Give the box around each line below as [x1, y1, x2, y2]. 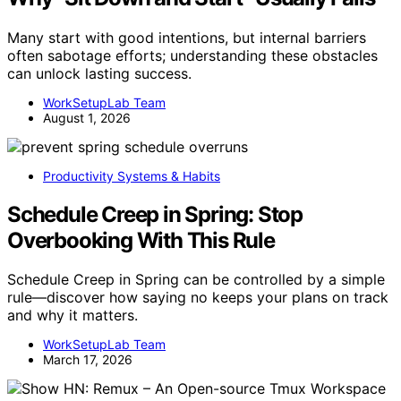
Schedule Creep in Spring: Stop [7, 200, 303, 227]
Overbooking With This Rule [7, 226, 275, 253]
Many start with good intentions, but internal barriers [7, 28, 366, 47]
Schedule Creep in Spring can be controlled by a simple [7, 270, 385, 289]
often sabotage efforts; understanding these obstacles [7, 46, 378, 64]
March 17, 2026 [43, 352, 132, 368]
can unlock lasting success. [7, 64, 192, 82]
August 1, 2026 [43, 109, 131, 125]
